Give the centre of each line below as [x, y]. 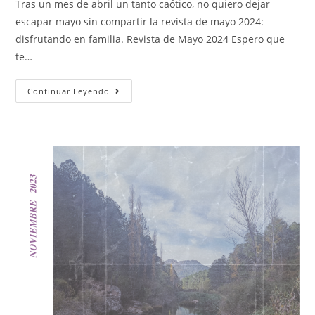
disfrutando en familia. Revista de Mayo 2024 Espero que [150, 39]
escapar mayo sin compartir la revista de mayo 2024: [140, 22]
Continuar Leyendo [69, 91]
